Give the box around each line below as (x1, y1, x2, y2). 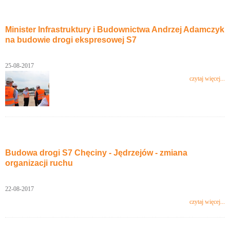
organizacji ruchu (5, 159, 73, 168)
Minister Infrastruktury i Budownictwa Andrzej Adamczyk (5, 25, 224, 34)
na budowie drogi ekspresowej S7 (5, 35, 137, 44)
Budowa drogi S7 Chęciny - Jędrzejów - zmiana (5, 148, 187, 158)
